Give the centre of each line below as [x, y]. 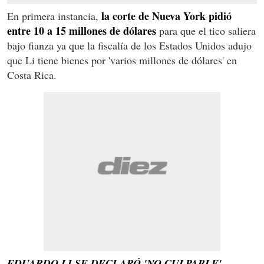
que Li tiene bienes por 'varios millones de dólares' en [122, 60]
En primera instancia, [53, 16]
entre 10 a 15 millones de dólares [82, 30]
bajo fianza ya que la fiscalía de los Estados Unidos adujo [129, 45]
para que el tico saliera [206, 30]
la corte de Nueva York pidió [165, 16]
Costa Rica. [32, 75]
